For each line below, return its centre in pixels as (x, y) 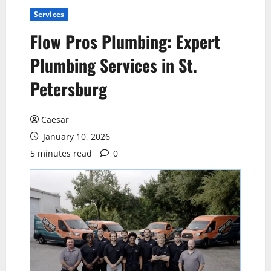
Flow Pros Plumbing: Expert (125, 41)
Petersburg (69, 89)
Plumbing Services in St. (114, 65)
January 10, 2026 (75, 136)
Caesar (55, 119)
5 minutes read (61, 153)
